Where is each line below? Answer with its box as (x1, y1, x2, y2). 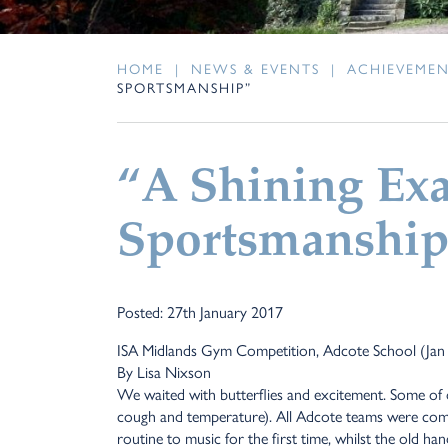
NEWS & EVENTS (191, 58, 320, 79)
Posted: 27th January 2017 (117, 300, 283, 324)
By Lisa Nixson (117, 360, 211, 384)
